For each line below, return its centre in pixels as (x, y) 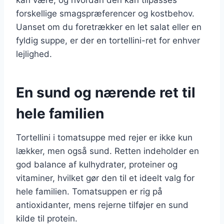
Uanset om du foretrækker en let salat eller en (109, 27)
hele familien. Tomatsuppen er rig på (89, 191)
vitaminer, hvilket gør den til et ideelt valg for (105, 178)
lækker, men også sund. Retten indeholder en (107, 151)
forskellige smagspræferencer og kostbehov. (105, 13)
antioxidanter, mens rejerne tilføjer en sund (102, 205)
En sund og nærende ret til (106, 92)
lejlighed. (34, 54)
